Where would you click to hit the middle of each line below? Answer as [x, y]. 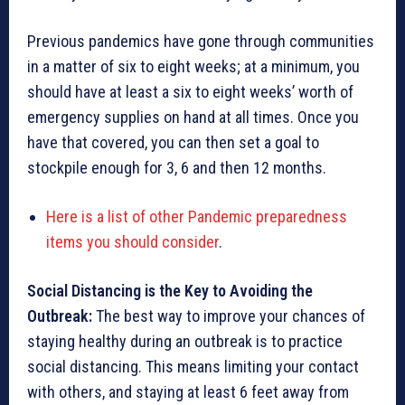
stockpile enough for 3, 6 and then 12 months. [177, 168]
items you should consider [132, 242]
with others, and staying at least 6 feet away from [188, 392]
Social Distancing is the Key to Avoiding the [170, 291]
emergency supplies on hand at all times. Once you [193, 117]
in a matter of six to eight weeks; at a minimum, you [193, 66]
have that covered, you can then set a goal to [173, 142]
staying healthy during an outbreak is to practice [185, 341]
